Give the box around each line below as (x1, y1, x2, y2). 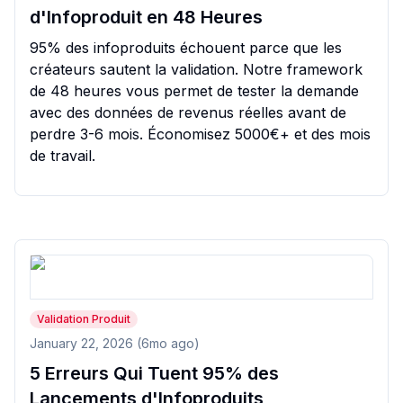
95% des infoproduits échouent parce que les (30, 39, 342, 57)
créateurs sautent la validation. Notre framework (30, 60, 363, 78)
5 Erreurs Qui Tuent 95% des (30, 363, 279, 384)
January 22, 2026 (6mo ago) (30, 336, 200, 351)
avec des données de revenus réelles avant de (30, 103, 346, 121)
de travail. (30, 147, 95, 165)
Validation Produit (37, 312, 130, 326)
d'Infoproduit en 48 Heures (30, 6, 263, 28)
